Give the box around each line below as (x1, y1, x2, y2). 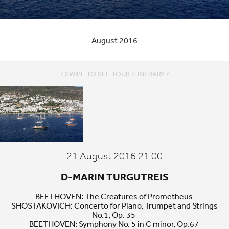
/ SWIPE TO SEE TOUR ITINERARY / (60, 69, 169, 79)
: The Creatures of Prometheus (81, 191, 194, 201)
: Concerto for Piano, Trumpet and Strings (71, 200, 218, 211)
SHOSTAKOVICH (11, 200, 71, 211)
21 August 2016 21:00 (66, 150, 163, 162)
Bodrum (8, 149, 37, 159)
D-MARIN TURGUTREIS (60, 171, 169, 183)
